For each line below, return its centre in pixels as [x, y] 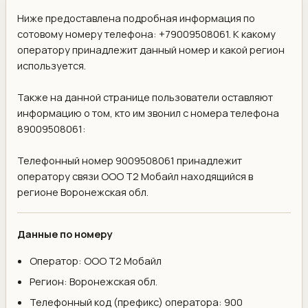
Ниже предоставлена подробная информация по [136, 18]
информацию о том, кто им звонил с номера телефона [148, 112]
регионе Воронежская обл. [83, 191]
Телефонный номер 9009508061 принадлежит [130, 160]
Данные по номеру [65, 233]
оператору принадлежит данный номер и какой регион [151, 49]
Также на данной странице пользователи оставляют [145, 97]
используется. [52, 65]
